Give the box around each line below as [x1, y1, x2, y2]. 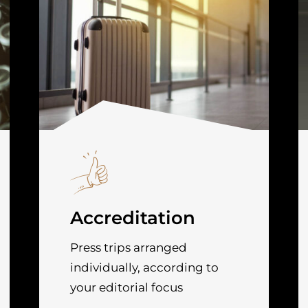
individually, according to [70, 260, 219, 274]
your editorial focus [70, 280, 184, 294]
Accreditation [70, 206, 196, 229]
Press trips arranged [70, 240, 188, 254]
